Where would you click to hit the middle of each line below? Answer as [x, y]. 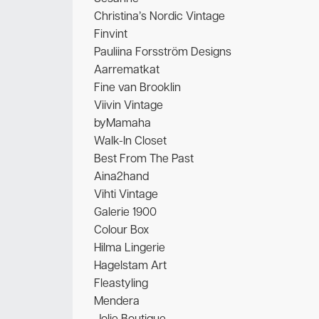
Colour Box [121, 230]
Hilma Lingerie [130, 248]
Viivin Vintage [129, 106]
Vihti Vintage [126, 195]
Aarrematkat [127, 70]
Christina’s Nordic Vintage [159, 17]
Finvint [111, 35]
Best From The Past [144, 159]
